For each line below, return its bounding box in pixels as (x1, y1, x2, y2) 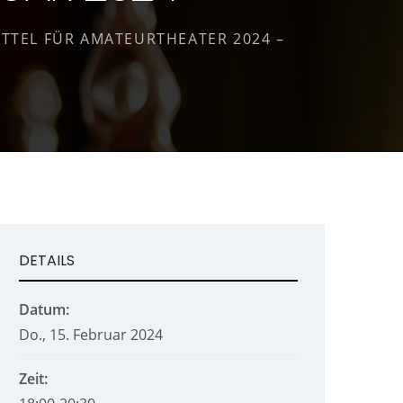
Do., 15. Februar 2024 (19, 325, 163, 345)
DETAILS (19, 250, 75, 271)
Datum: (19, 300, 69, 319)
